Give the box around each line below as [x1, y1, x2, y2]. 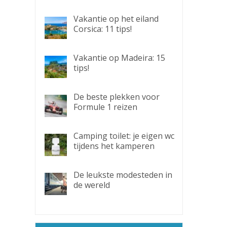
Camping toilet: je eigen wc [73, 130, 174, 141]
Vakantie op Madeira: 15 [73, 52, 165, 63]
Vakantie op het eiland [73, 13, 159, 24]
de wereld [73, 179, 110, 191]
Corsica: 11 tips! [73, 23, 132, 34]
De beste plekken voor [73, 91, 160, 102]
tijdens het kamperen [73, 140, 155, 152]
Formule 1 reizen [73, 101, 137, 112]
